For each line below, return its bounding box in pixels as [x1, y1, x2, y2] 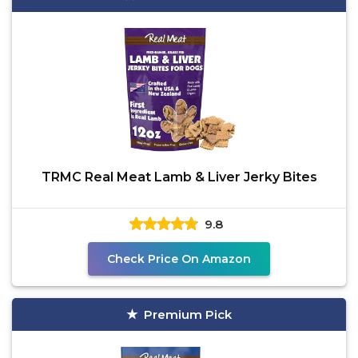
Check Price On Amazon [107, 252, 251, 266]
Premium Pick [144, 307, 232, 322]
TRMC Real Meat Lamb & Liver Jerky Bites [41, 169, 317, 185]
